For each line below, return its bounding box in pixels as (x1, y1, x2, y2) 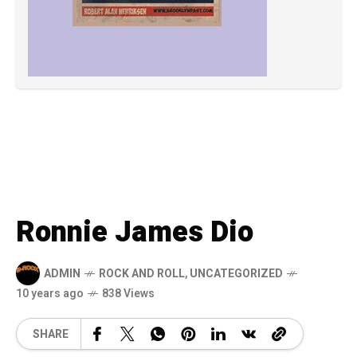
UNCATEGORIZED (190, 265, 283, 282)
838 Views (102, 285, 155, 303)
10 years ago (16, 285, 84, 303)
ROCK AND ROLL (99, 265, 185, 282)
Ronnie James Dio (16, 211, 253, 254)
